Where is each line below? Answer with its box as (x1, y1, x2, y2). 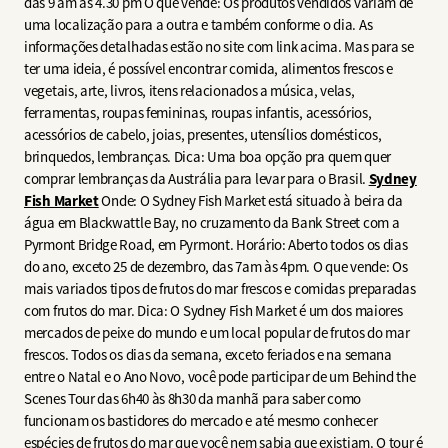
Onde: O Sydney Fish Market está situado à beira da (98, 190, 403, 210)
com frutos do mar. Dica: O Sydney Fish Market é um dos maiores (24, 300, 403, 320)
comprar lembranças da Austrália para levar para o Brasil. (24, 168, 369, 188)
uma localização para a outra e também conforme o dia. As (24, 14, 373, 34)
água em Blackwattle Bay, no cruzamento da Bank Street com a (24, 212, 400, 232)
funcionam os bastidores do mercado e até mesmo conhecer (24, 410, 378, 430)
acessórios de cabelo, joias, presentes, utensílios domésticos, (24, 124, 382, 144)
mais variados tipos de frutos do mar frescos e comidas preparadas (24, 278, 416, 298)
